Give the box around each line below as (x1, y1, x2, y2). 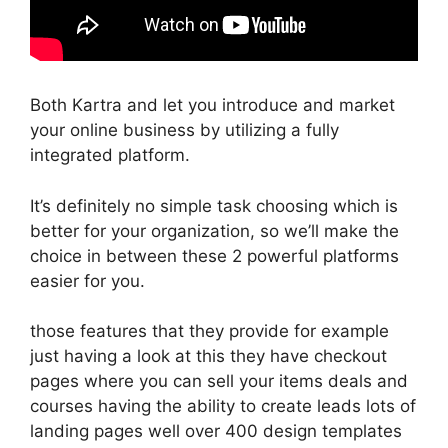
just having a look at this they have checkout (30, 346, 387, 366)
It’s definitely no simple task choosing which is (30, 195, 398, 216)
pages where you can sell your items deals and (30, 371, 408, 391)
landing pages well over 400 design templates (30, 421, 402, 441)
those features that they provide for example (30, 321, 389, 341)
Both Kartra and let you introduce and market (30, 95, 395, 115)
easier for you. (30, 270, 145, 291)
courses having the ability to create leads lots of (30, 396, 416, 416)
